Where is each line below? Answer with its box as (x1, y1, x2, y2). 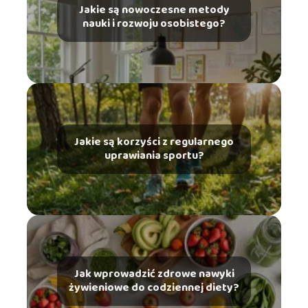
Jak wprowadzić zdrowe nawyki (74, 265, 234, 283)
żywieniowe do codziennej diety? (69, 278, 239, 296)
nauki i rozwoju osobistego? (82, 14, 225, 32)
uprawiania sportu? (104, 146, 204, 164)
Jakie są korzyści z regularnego (74, 133, 234, 151)
